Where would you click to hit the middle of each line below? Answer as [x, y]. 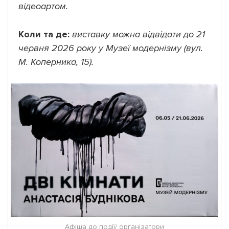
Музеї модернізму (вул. [154, 48]
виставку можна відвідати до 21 [139, 35]
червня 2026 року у [61, 48]
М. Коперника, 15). [56, 62]
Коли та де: [44, 35]
